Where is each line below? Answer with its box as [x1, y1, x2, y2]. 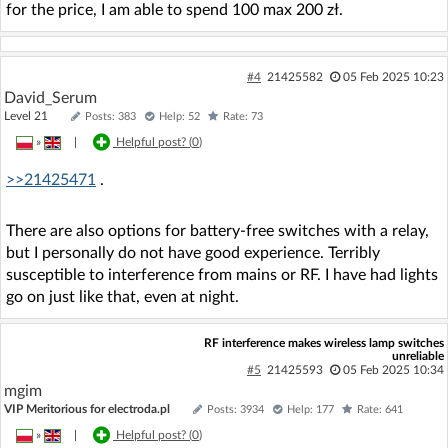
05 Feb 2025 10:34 [342, 363, 444, 376]
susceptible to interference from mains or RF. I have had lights [6, 266, 438, 283]
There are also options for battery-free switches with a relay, [6, 222, 429, 239]
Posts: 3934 [207, 403, 264, 415]
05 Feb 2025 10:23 [342, 70, 444, 83]
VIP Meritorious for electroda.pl [4, 402, 170, 415]
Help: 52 [159, 110, 200, 122]
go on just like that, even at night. [6, 288, 239, 305]
